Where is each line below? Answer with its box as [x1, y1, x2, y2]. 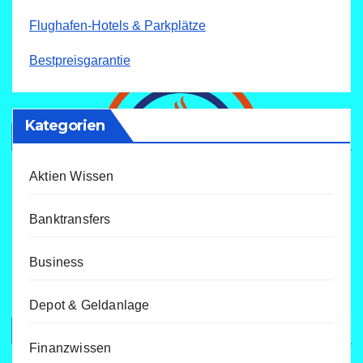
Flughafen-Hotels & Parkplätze [29, 19, 206, 33]
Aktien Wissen [29, 169, 114, 183]
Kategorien [25, 116, 105, 135]
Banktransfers [29, 211, 111, 226]
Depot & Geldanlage [29, 297, 150, 312]
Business [29, 254, 84, 269]
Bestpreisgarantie [29, 53, 130, 68]
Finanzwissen [29, 340, 112, 355]
